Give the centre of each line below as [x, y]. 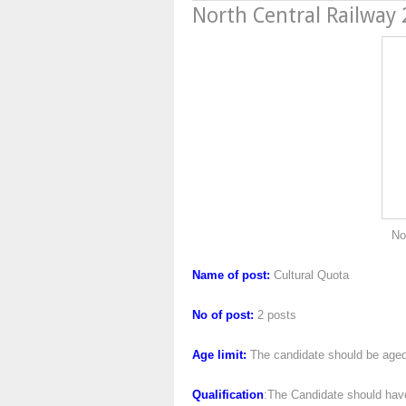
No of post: [223, 315]
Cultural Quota [311, 275]
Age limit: [219, 355]
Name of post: [233, 275]
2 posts [275, 315]
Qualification [228, 395]
